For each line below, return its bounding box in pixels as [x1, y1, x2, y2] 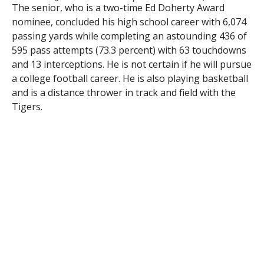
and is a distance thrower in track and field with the [11, 85, 236, 99]
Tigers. [11, 100, 42, 113]
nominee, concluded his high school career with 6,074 [11, 15, 246, 28]
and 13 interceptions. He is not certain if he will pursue [11, 57, 252, 71]
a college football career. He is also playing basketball [11, 71, 248, 85]
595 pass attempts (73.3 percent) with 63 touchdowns [11, 43, 246, 57]
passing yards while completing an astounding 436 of [11, 29, 247, 42]
